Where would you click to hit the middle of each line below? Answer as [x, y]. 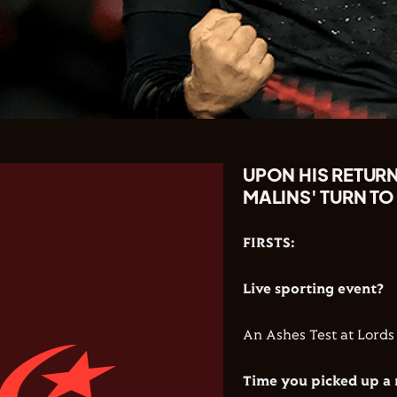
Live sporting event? [313, 289]
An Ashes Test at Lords [319, 335]
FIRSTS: [269, 243]
